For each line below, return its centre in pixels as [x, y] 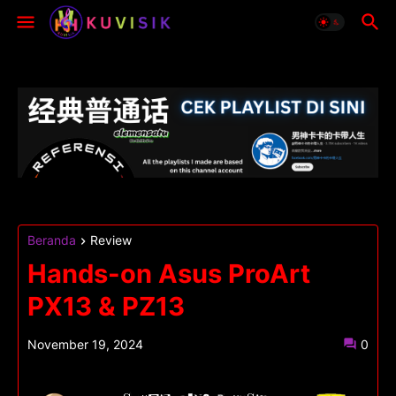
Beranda [52, 240]
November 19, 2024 [85, 345]
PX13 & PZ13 [106, 307]
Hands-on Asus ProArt [169, 274]
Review [111, 240]
